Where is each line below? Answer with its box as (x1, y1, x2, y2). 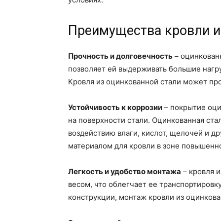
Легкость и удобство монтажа (68, 166, 181, 176)
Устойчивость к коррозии (68, 102, 162, 112)
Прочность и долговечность (68, 51, 173, 61)
